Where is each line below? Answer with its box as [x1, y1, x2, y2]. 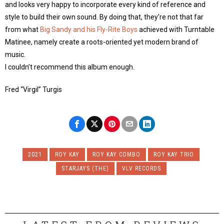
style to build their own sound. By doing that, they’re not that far [5, 13, 203, 21]
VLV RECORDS [121, 165, 161, 172]
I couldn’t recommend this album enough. [5, 63, 134, 71]
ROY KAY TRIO [153, 151, 194, 158]
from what [5, 25, 40, 33]
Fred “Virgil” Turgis [5, 85, 62, 93]
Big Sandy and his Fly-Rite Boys [40, 25, 137, 33]
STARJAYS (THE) [61, 165, 109, 172]
